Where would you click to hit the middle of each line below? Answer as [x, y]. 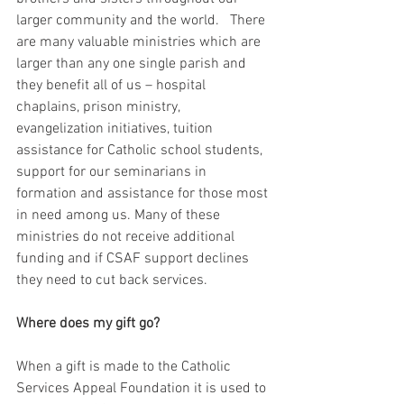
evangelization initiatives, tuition [116, 129]
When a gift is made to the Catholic [125, 367]
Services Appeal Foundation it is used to [143, 388]
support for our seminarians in [113, 172]
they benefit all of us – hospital [113, 85]
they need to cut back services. [112, 280]
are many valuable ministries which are [140, 42]
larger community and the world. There [142, 20]
